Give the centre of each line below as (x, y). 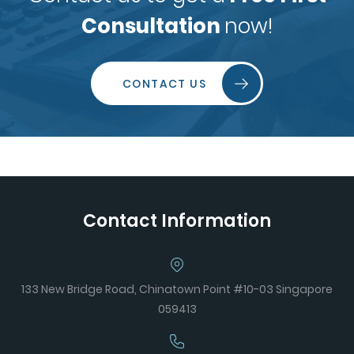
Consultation (153, 26)
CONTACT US (164, 83)
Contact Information (177, 221)
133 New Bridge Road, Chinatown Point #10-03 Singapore (177, 289)
